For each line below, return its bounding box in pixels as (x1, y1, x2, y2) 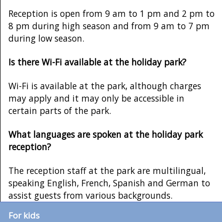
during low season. (8, 32, 84, 44)
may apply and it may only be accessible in (8, 92, 184, 104)
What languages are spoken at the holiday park (8, 128, 203, 140)
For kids (8, 209, 40, 221)
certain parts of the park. (8, 104, 111, 116)
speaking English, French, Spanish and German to (8, 176, 210, 189)
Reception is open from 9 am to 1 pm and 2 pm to (8, 7, 215, 19)
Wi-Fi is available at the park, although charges (8, 79, 201, 92)
